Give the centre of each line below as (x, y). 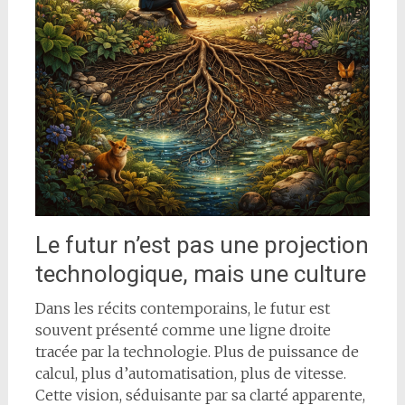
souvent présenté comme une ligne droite (183, 330)
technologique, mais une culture (200, 273)
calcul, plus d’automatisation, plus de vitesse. (190, 373)
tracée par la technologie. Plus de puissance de (197, 351)
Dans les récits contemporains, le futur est (182, 308)
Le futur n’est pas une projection (202, 245)
